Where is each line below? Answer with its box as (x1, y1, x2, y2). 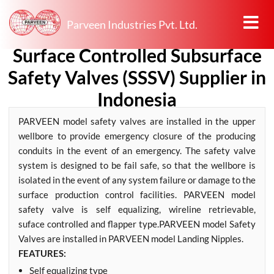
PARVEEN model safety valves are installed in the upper (18, 116, 256, 127)
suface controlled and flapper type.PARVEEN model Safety (18, 218, 256, 229)
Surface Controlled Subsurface (12, 43, 262, 66)
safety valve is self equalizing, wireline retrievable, (18, 204, 256, 215)
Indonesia (97, 87, 177, 110)
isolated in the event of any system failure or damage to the (18, 174, 256, 185)
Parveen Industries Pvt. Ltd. (67, 18, 198, 31)
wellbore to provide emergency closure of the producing (18, 130, 256, 141)
